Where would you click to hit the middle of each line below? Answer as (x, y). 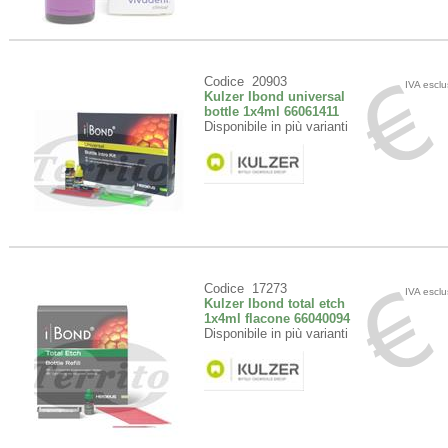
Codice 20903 (245, 81)
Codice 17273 (245, 288)
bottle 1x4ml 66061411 (271, 111)
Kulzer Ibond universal (274, 96)
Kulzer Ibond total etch (274, 303)
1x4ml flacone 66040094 (277, 318)
